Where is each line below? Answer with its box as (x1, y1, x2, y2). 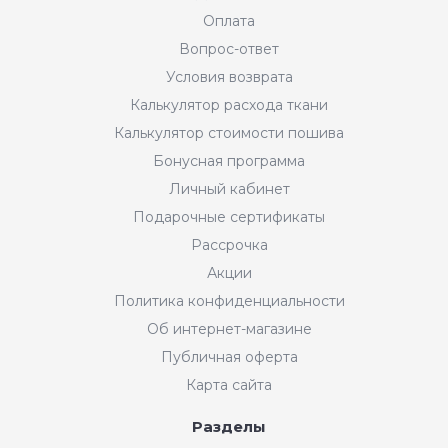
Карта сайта (186, 375, 272, 394)
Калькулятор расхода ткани (130, 95, 328, 114)
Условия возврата (165, 67, 293, 86)
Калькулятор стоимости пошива (114, 123, 344, 142)
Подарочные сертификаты (133, 207, 325, 226)
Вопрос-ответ (179, 39, 279, 58)
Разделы (192, 416, 266, 436)
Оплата (203, 11, 255, 30)
